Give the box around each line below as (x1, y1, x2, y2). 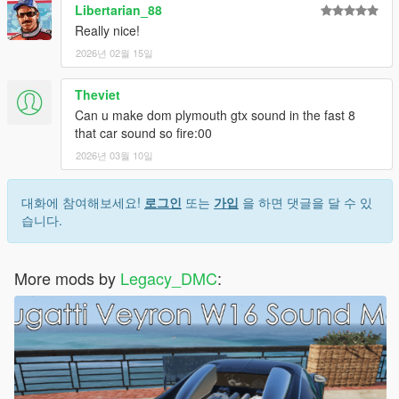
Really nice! (75, 21, 140, 40)
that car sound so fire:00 (75, 124, 212, 142)
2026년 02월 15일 (76, 45, 153, 61)
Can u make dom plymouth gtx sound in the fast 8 (75, 106, 355, 125)
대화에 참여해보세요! (21, 193, 144, 212)
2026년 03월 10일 (76, 148, 153, 163)
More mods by (14, 266, 120, 290)
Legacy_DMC (120, 266, 217, 290)
